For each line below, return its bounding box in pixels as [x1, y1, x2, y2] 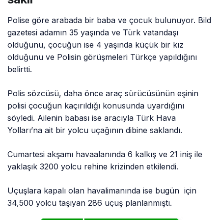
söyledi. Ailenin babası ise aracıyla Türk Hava [7, 112, 176, 123]
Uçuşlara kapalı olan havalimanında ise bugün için [7, 185, 197, 195]
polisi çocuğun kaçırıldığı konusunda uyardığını [7, 100, 185, 110]
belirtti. [7, 64, 32, 74]
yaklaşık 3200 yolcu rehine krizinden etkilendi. [7, 161, 179, 171]
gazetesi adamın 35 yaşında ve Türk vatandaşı [7, 27, 179, 37]
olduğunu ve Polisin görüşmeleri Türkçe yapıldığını [7, 52, 197, 62]
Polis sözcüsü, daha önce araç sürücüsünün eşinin [7, 88, 199, 98]
